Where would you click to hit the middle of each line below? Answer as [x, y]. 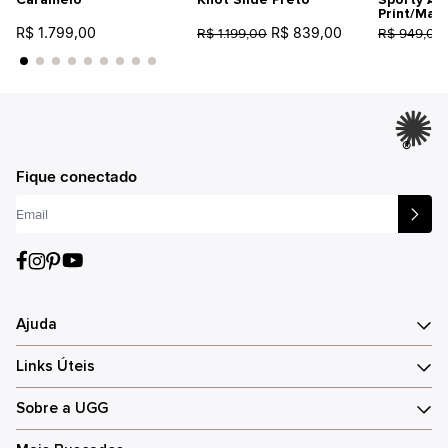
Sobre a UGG [62, 408]
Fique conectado [76, 177]
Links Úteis [55, 366]
